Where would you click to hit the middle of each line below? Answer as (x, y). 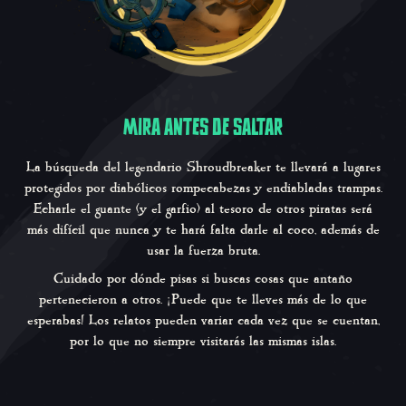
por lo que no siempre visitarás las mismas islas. (203, 342)
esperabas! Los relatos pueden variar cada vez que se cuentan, (203, 321)
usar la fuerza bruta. (203, 251)
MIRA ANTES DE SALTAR (203, 127)
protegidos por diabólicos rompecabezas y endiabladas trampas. (203, 188)
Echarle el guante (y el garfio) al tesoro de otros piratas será (203, 209)
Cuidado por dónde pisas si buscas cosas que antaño (203, 279)
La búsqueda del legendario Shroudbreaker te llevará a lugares (203, 168)
